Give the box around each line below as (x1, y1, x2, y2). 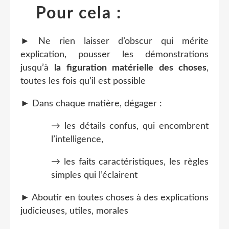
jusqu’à (20, 63, 55, 73)
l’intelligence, (51, 135, 103, 145)
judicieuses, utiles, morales (20, 207, 128, 216)
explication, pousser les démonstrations (20, 50, 209, 60)
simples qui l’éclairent (51, 171, 138, 180)
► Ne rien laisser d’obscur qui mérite (20, 37, 209, 47)
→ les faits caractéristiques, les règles (51, 157, 209, 167)
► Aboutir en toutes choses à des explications (20, 193, 209, 203)
